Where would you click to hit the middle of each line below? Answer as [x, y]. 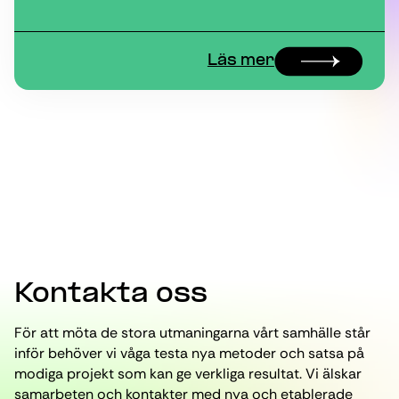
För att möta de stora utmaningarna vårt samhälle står [192, 333]
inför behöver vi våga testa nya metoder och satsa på [189, 353]
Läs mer [240, 61]
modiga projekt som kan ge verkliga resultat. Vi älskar [188, 374]
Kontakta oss [111, 295]
